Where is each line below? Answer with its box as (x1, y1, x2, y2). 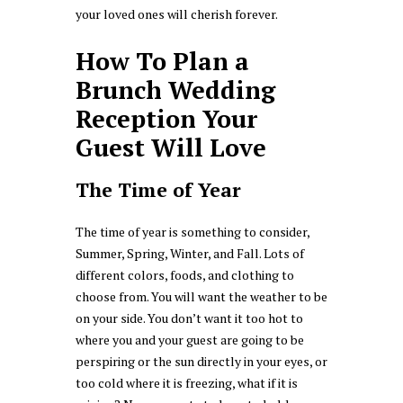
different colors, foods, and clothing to (76, 266, 294, 284)
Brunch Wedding (76, 73, 275, 106)
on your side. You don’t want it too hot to (76, 309, 303, 327)
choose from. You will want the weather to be (76, 288, 327, 306)
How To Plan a (76, 44, 249, 77)
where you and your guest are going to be (76, 331, 304, 349)
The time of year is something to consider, (76, 223, 309, 241)
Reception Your (76, 102, 257, 135)
